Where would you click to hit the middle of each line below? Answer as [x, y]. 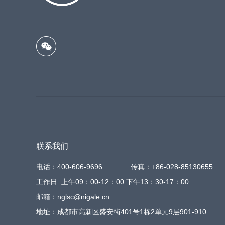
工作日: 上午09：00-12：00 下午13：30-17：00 [113, 182]
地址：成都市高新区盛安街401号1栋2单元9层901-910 [121, 212]
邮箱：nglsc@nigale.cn [73, 197]
